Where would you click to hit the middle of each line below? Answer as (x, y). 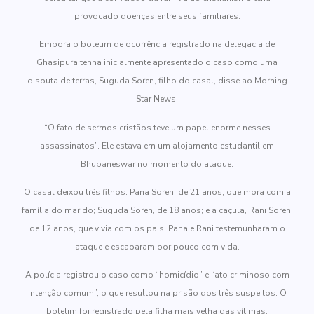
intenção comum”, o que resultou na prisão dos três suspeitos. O (157, 293)
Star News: (157, 99)
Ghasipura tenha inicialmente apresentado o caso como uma (157, 63)
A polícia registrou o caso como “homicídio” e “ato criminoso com (157, 275)
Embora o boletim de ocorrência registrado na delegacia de (157, 45)
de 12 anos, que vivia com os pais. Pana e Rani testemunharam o (157, 228)
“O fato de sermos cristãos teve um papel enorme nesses (157, 127)
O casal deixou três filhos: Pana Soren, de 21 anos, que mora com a (157, 192)
